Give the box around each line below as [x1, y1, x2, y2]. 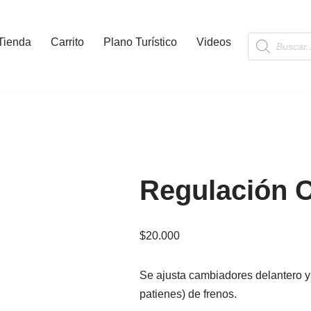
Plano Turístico [103, 36, 177, 49]
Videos [196, 36, 231, 49]
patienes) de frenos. [140, 287, 237, 300]
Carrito [51, 36, 84, 49]
